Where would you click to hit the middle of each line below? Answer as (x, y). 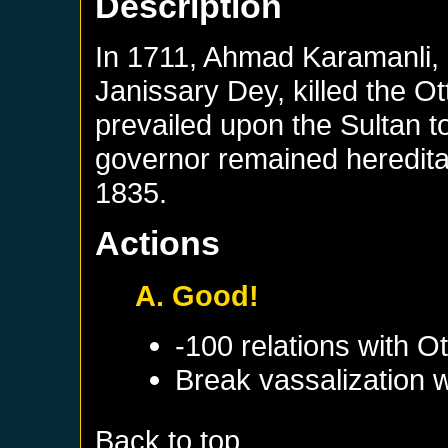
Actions (158, 242)
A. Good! (197, 295)
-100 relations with (296, 345)
